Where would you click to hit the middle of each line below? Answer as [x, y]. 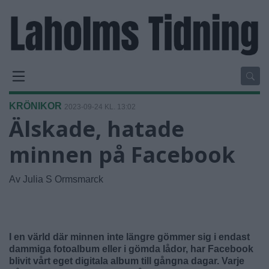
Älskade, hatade [97, 128]
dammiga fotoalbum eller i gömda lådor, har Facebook [131, 249]
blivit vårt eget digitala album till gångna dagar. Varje [127, 261]
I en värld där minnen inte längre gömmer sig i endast [129, 237]
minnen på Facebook [122, 154]
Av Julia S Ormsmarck [56, 179]
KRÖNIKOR [35, 106]
